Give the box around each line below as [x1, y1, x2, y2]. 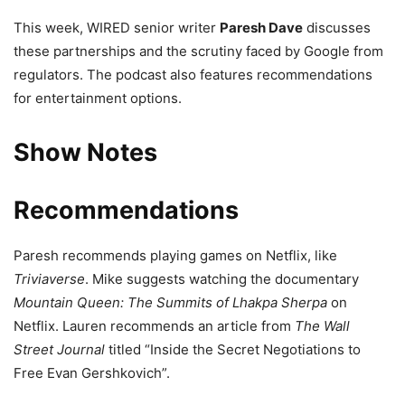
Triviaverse [14, 269, 85, 287]
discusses [303, 18, 371, 36]
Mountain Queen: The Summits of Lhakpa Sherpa [14, 293, 327, 311]
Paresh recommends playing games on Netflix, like [14, 246, 337, 264]
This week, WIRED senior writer [14, 18, 220, 36]
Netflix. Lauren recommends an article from [14, 316, 295, 334]
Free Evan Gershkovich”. [14, 363, 170, 381]
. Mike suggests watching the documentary [85, 269, 359, 287]
